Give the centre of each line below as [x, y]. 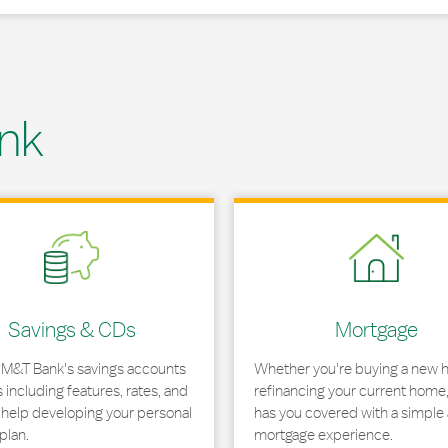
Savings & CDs [71, 329]
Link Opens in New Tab [306, 205]
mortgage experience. [323, 434]
